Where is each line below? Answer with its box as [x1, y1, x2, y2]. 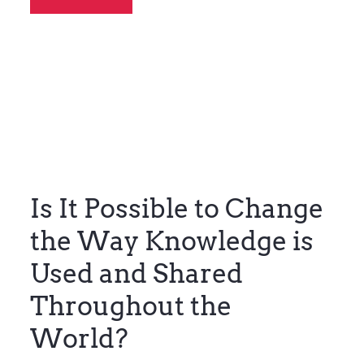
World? [29, 323, 128, 354]
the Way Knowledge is [29, 225, 314, 257]
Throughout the [29, 290, 232, 322]
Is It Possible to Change [29, 193, 323, 224]
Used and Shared [29, 258, 243, 289]
